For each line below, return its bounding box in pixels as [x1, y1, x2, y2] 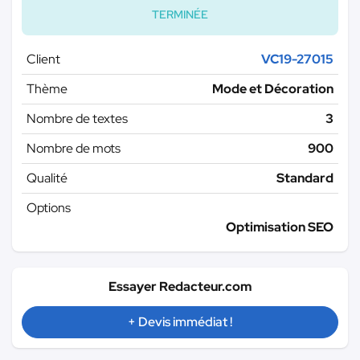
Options [27, 198, 71, 216]
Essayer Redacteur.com [108, 277, 252, 295]
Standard [276, 169, 333, 186]
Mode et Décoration [212, 80, 333, 97]
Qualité [27, 169, 67, 186]
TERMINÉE [152, 6, 208, 22]
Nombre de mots [27, 139, 121, 157]
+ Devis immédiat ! [128, 313, 232, 330]
